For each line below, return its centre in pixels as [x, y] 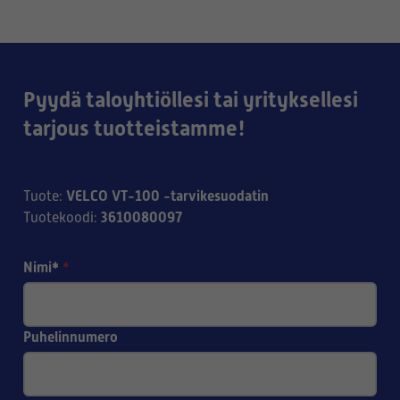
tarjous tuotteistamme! [134, 129]
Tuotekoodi [58, 218]
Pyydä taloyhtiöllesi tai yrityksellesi [191, 100]
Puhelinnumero [71, 337]
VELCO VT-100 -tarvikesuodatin [167, 196]
